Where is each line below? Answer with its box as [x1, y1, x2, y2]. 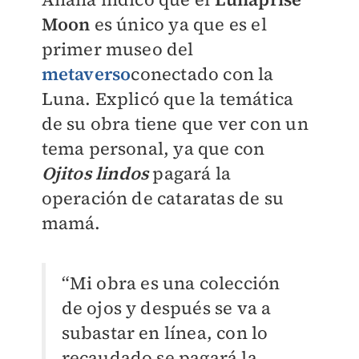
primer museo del [41, 37, 194, 62]
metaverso [41, 62, 131, 87]
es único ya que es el [90, 12, 267, 37]
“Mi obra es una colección [61, 271, 280, 296]
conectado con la [131, 62, 274, 87]
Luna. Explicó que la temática [41, 87, 294, 111]
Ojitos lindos [41, 161, 149, 186]
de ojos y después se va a [61, 296, 272, 321]
